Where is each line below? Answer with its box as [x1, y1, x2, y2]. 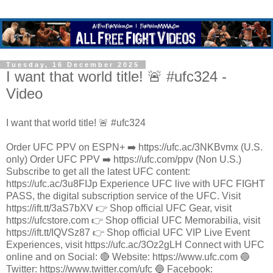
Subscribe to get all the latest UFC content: [6, 166, 190, 177]
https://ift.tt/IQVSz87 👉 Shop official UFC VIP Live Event [6, 227, 250, 238]
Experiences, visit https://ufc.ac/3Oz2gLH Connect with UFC [6, 239, 264, 250]
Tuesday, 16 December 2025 [6, 61, 140, 69]
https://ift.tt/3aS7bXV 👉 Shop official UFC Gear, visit [6, 202, 232, 213]
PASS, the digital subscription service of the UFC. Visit [6, 190, 241, 201]
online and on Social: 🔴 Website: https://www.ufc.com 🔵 [6, 251, 250, 262]
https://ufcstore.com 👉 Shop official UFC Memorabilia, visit [6, 214, 260, 225]
